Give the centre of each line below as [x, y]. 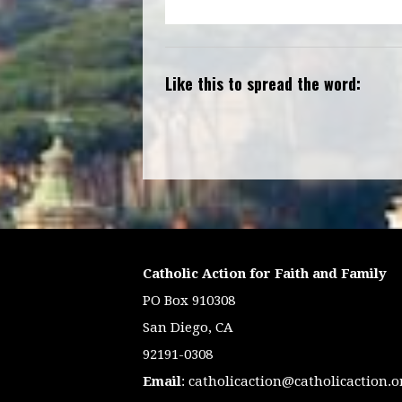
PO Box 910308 [189, 301]
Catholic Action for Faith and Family [265, 274]
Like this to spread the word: [263, 84]
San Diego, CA [188, 328]
